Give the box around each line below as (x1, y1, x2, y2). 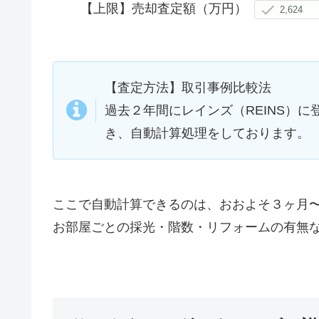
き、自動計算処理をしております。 (105, 125, 310, 140)
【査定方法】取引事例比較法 (105, 80, 271, 95)
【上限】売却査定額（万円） (80, 2, 247, 16)
